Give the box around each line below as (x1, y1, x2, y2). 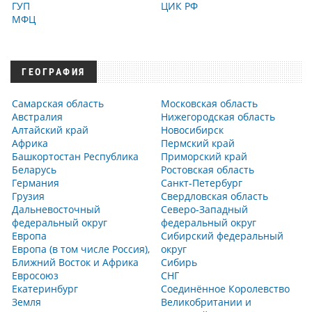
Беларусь (12, 163, 56, 176)
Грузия (12, 189, 45, 203)
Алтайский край (12, 123, 88, 136)
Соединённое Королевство (161, 282, 290, 295)
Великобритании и (161, 295, 251, 309)
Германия (12, 176, 59, 189)
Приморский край (161, 150, 247, 163)
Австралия (12, 110, 63, 123)
